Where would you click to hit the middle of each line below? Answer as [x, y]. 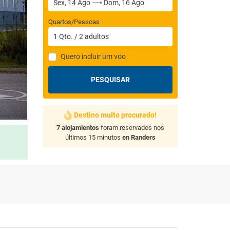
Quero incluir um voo [93, 56]
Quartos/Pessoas [74, 22]
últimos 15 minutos [93, 137]
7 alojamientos [78, 128]
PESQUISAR [110, 80]
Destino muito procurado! [115, 115]
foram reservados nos [131, 128]
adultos [97, 36]
